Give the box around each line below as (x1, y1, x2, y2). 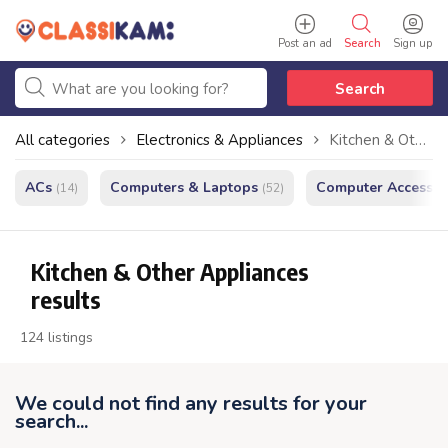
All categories (15, 130, 110, 150)
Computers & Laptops (110, 178, 258, 197)
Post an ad (277, 36, 332, 51)
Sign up (393, 36, 432, 51)
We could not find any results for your (15, 390, 367, 417)
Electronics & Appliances (136, 130, 303, 150)
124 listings (20, 328, 93, 347)
